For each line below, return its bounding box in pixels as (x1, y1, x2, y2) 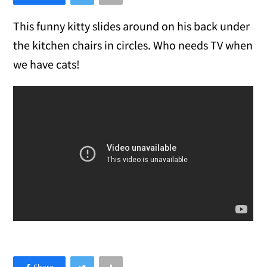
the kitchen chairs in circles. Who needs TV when (13, 37, 253, 52)
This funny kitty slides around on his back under (13, 18, 250, 33)
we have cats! (13, 56, 80, 72)
